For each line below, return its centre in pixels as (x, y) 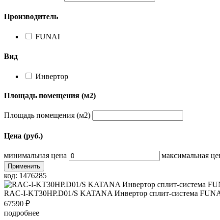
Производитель (31, 17)
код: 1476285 (25, 175)
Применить (24, 166)
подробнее (22, 213)
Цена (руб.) (23, 136)
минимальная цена (35, 155)
